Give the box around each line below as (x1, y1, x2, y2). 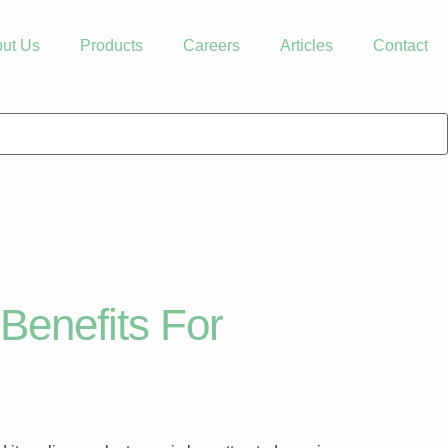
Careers (183, 36, 240, 54)
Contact (373, 36, 428, 54)
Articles (280, 36, 333, 54)
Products (80, 36, 143, 54)
